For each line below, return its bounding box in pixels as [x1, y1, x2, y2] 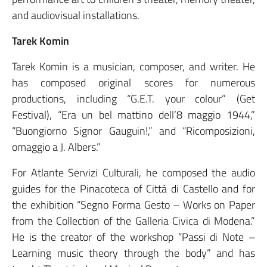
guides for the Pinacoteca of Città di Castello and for [12, 181, 255, 197]
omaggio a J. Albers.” [12, 139, 101, 156]
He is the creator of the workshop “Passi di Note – [12, 229, 255, 246]
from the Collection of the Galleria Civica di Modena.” [12, 213, 255, 229]
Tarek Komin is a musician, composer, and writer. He [12, 58, 255, 75]
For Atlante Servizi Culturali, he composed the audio [12, 164, 255, 181]
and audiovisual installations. [12, 7, 139, 24]
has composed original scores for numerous [12, 74, 255, 91]
